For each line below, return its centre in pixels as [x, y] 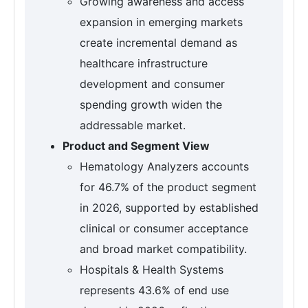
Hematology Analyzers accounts [164, 167]
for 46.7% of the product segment [168, 187]
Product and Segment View [136, 146]
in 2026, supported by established [169, 208]
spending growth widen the [151, 105]
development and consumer [152, 84]
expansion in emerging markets [161, 22]
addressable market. [133, 125]
